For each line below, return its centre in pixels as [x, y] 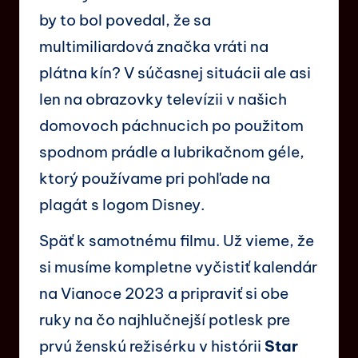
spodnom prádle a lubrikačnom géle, [172, 151]
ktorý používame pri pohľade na [155, 178]
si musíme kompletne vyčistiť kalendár [178, 267]
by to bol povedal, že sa [125, 20]
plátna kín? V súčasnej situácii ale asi [175, 72]
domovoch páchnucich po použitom [171, 125]
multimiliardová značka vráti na [154, 46]
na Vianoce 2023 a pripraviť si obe [164, 293]
